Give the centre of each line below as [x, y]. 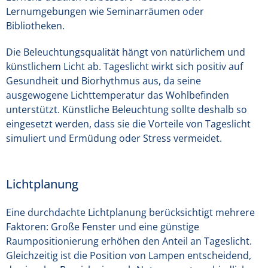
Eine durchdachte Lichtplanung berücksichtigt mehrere [130, 212]
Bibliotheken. [35, 26]
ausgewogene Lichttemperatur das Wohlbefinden [118, 95]
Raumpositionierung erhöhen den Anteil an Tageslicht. [129, 241]
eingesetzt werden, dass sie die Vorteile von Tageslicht [128, 124]
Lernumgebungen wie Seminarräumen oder [105, 11]
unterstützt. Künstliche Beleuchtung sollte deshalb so [127, 109]
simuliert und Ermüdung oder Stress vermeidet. [114, 138]
